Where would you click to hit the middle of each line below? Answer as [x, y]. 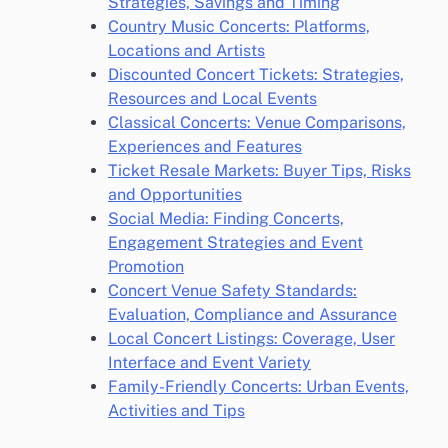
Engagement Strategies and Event [235, 242]
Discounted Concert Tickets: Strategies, [256, 74]
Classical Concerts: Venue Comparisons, [257, 122]
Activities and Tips [176, 410]
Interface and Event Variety [209, 362]
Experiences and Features [205, 146]
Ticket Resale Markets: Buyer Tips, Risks [259, 170]
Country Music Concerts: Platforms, [239, 26]
